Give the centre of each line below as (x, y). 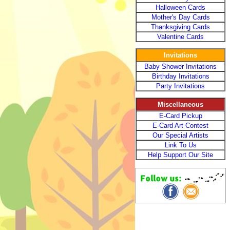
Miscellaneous (180, 104)
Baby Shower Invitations (180, 66)
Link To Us (180, 145)
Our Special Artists (180, 135)
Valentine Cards (180, 37)
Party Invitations (180, 86)
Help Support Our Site (180, 155)
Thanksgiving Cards (180, 27)
